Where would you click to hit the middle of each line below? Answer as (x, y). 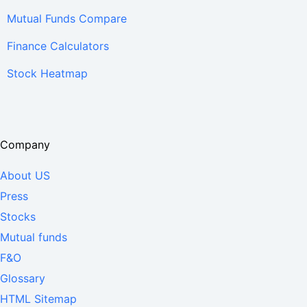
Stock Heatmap (47, 73)
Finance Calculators (58, 46)
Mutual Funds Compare (67, 18)
